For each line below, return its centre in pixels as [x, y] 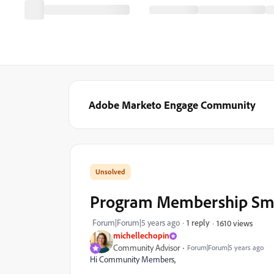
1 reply [198, 222]
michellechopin [141, 235]
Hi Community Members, [133, 259]
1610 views [235, 223]
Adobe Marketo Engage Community [172, 105]
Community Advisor [146, 248]
